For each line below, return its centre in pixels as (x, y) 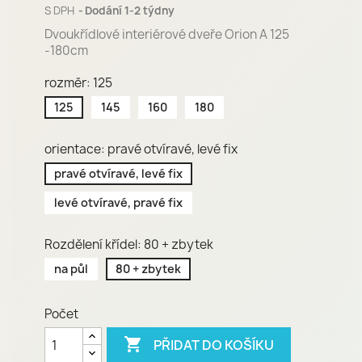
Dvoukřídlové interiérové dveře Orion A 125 (167, 34)
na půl (71, 269)
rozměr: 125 (78, 83)
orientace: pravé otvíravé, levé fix (141, 149)
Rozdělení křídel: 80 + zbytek (129, 244)
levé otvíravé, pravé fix (118, 202)
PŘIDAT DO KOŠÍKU (214, 345)
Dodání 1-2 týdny (130, 11)
